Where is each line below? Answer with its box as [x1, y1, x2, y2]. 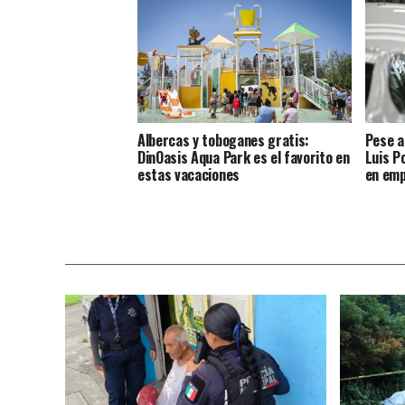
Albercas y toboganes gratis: [137, 128, 310, 151]
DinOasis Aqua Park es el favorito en [137, 146, 350, 168]
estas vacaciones [137, 163, 240, 185]
